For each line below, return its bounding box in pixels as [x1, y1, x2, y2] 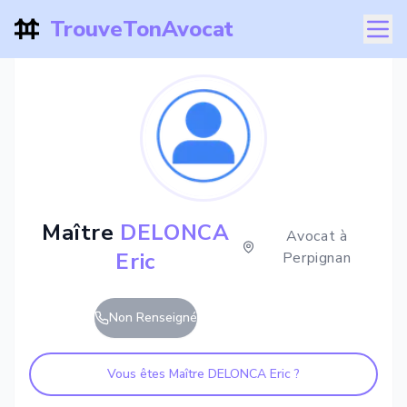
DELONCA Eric [208, 365, 291, 382]
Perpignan [282, 248, 352, 268]
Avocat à [285, 226, 348, 246]
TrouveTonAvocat [49, 15, 233, 44]
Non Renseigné [109, 309, 197, 326]
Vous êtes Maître [107, 365, 208, 382]
